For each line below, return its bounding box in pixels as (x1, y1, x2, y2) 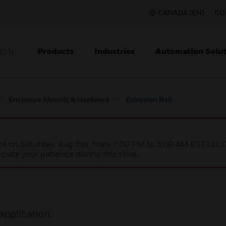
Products (37, 46, 74, 56)
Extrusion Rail (126, 95, 172, 103)
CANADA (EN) (158, 8, 204, 17)
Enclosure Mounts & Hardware (9, 95, 109, 103)
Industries (94, 46, 135, 56)
